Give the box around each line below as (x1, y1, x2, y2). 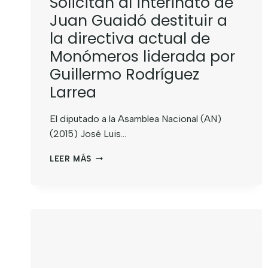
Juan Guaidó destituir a (50, 10, 227, 31)
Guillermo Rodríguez (50, 63, 199, 85)
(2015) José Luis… (50, 127, 126, 139)
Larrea (50, 81, 96, 103)
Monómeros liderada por (50, 45, 235, 67)
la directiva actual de (50, 28, 210, 49)
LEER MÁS (50, 154, 92, 163)
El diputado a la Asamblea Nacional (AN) (50, 112, 221, 124)
